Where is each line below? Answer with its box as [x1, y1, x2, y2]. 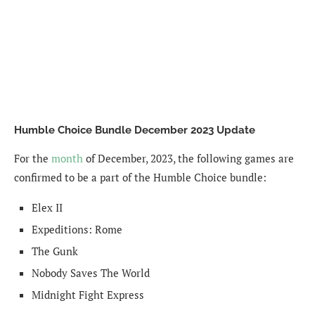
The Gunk [32, 243, 78, 258]
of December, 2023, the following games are [83, 150, 294, 165]
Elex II [32, 200, 63, 214]
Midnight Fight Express [32, 287, 144, 302]
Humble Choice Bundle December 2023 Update [14, 123, 255, 136]
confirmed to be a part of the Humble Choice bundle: [14, 169, 266, 184]
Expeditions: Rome [32, 221, 122, 236]
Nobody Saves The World [32, 265, 150, 280]
